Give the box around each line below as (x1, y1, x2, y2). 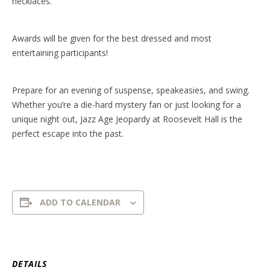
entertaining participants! (12, 47, 108, 59)
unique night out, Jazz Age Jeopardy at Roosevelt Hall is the (12, 113, 242, 125)
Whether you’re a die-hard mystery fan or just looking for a (12, 99, 241, 111)
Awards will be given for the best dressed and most (12, 33, 212, 45)
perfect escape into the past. (12, 128, 124, 140)
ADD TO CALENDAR (40, 196, 121, 209)
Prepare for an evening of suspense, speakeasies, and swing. (12, 84, 250, 96)
